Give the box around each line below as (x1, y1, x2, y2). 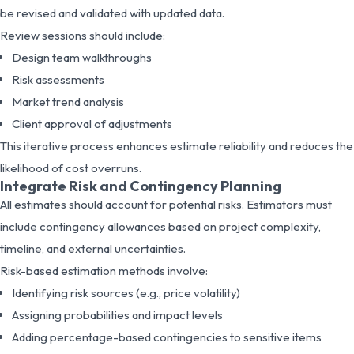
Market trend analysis (12, 93, 124, 109)
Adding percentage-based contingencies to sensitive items (12, 329, 322, 345)
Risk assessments (12, 71, 104, 87)
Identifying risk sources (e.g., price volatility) (12, 284, 240, 300)
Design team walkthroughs (12, 49, 152, 65)
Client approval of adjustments (12, 115, 172, 131)
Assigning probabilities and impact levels (12, 307, 223, 322)
